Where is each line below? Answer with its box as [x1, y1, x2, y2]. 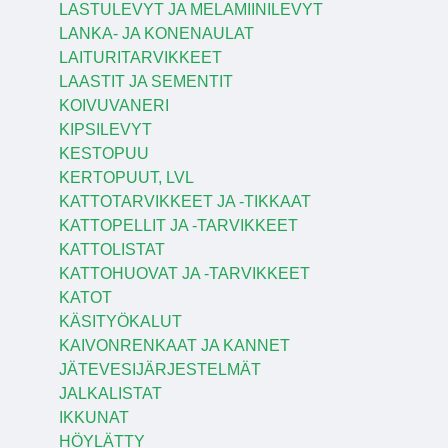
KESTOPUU [58, 144, 149, 162]
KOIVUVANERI [58, 96, 169, 114]
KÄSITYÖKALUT [58, 312, 182, 330]
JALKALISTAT [58, 384, 162, 402]
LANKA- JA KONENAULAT [58, 24, 254, 42]
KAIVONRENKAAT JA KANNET [58, 336, 290, 354]
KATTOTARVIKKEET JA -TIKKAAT [58, 192, 311, 210]
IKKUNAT [58, 408, 129, 426]
